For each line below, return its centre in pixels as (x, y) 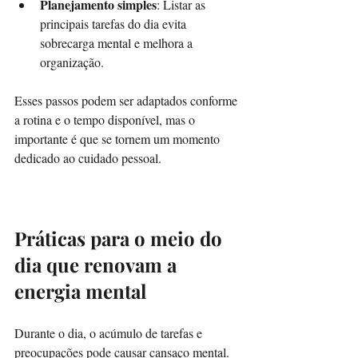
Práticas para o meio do (121, 238)
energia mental (80, 290)
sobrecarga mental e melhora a (118, 42)
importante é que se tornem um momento (119, 138)
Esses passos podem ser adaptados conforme (127, 100)
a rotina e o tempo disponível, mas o (106, 119)
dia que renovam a (98, 264)
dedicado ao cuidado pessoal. (88, 157)
